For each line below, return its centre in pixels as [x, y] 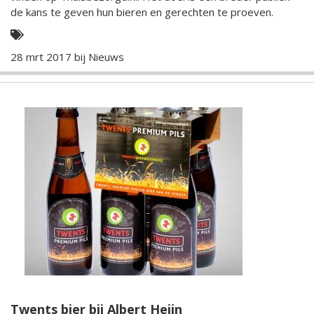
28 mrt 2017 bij [49, 57]
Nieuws [106, 57]
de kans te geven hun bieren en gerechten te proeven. [143, 12]
